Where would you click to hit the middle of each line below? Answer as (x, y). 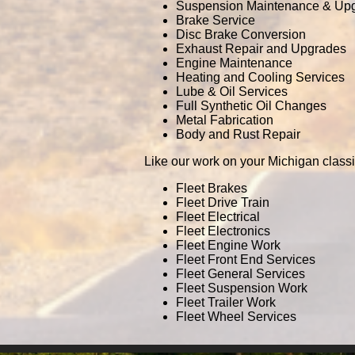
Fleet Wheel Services (236, 317)
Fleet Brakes (212, 188)
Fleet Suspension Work (242, 288)
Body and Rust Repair (238, 134)
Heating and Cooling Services (260, 77)
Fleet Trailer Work (226, 302)
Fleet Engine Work (228, 245)
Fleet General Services (240, 274)
